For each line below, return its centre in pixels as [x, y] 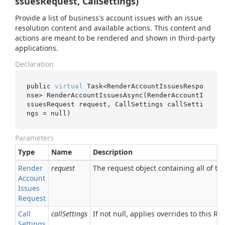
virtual [69, 86]
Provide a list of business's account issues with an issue [109, 18]
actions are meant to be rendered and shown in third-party [115, 38]
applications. [37, 48]
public [40, 86]
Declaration [34, 64]
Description [113, 152]
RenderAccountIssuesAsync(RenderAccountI [125, 95]
